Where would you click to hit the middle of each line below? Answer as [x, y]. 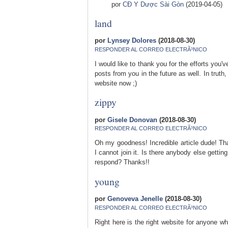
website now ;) [116, 83]
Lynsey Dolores [132, 41]
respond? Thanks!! [122, 162]
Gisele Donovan [132, 120]
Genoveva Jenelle [135, 199]
